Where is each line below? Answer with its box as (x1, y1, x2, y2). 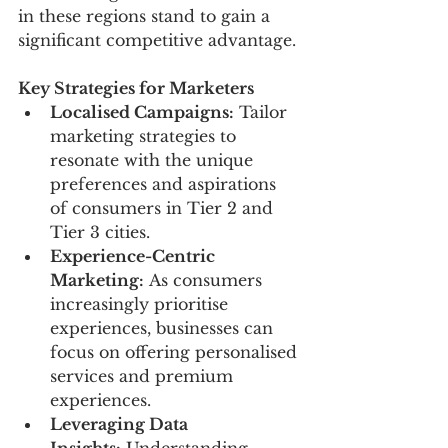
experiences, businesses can (50, 318, 278, 339)
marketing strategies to (50, 126, 241, 147)
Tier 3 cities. (50, 222, 150, 243)
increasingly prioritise (50, 294, 233, 315)
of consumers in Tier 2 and (50, 198, 278, 219)
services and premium (50, 366, 238, 387)
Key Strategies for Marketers (18, 78, 254, 99)
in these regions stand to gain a (18, 6, 275, 27)
